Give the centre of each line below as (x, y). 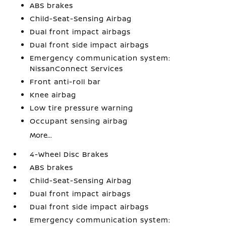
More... (41, 135)
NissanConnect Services (77, 68)
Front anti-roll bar (66, 81)
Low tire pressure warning (82, 108)
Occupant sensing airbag (79, 121)
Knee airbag (53, 95)
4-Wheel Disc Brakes (69, 154)
